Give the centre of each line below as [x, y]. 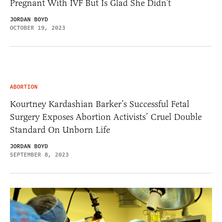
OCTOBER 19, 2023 [38, 28]
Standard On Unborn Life [60, 130]
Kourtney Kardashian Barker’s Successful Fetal [100, 104]
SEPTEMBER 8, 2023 [39, 155]
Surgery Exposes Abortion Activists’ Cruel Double [106, 117]
